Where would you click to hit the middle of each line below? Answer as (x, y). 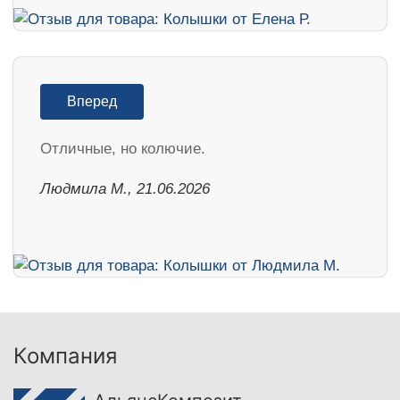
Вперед (92, 102)
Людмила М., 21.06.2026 (125, 189)
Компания (65, 356)
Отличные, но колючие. (123, 149)
